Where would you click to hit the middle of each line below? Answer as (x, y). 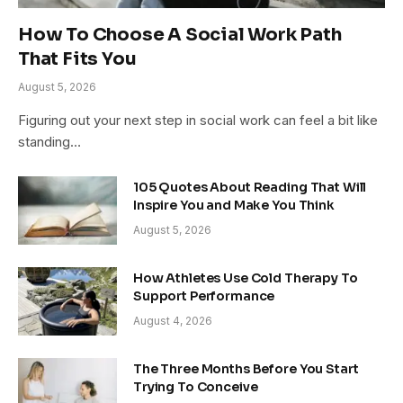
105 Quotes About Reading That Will (250, 187)
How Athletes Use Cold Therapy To (246, 278)
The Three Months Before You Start (246, 368)
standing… (49, 141)
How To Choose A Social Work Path (180, 34)
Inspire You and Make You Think (234, 205)
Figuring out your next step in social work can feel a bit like (198, 120)
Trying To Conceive (196, 386)
